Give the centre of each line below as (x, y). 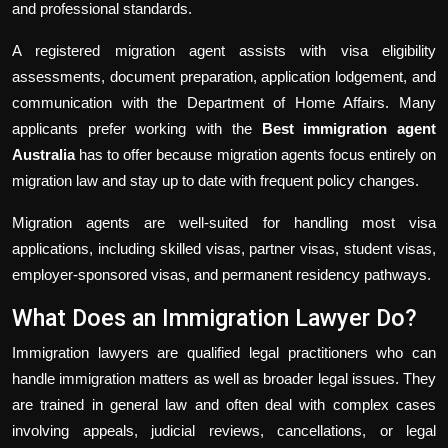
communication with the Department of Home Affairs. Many (224, 102)
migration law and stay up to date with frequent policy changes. (215, 180)
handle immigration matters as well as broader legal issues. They (224, 378)
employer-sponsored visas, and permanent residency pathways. (221, 274)
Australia (43, 154)
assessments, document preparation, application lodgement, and (224, 76)
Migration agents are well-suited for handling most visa (224, 222)
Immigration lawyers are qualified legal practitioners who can (224, 352)
